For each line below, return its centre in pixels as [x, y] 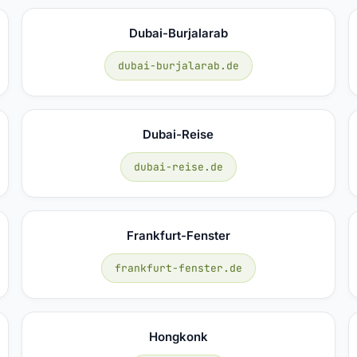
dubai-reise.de [178, 167]
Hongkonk [178, 336]
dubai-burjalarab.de [178, 65]
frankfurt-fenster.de [178, 268]
